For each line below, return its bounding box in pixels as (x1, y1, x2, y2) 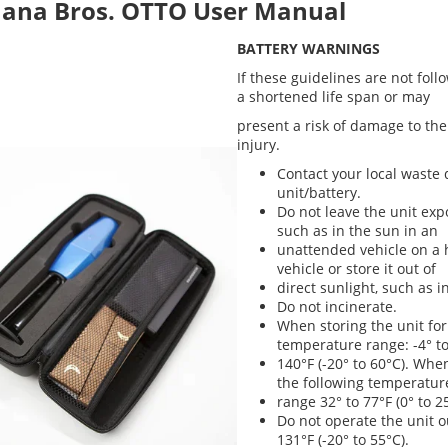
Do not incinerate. (277, 296, 397, 316)
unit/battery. (277, 182, 361, 202)
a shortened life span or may (237, 86, 430, 106)
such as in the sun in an (277, 220, 438, 240)
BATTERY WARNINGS (237, 38, 380, 58)
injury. (237, 134, 284, 154)
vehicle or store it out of (277, 258, 436, 278)
